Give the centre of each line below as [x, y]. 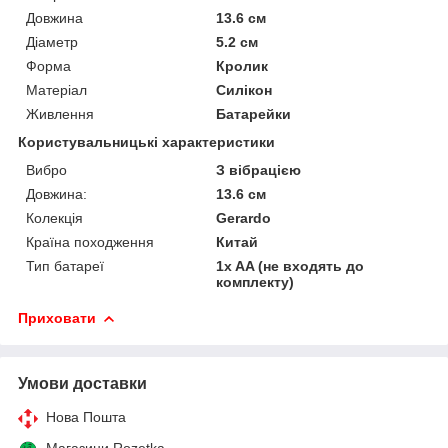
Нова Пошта [86, 416]
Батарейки [254, 113]
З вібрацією [259, 169]
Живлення [60, 113]
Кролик [242, 65]
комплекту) [255, 281]
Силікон [244, 89]
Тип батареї [65, 265]
